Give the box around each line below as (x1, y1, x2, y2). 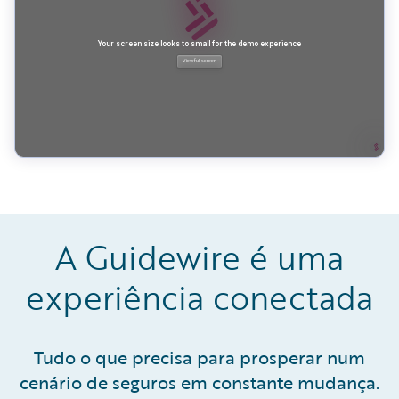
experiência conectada (26, 273, 373, 322)
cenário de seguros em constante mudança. (20, 369, 379, 396)
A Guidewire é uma (55, 233, 344, 282)
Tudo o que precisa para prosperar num (34, 344, 365, 371)
